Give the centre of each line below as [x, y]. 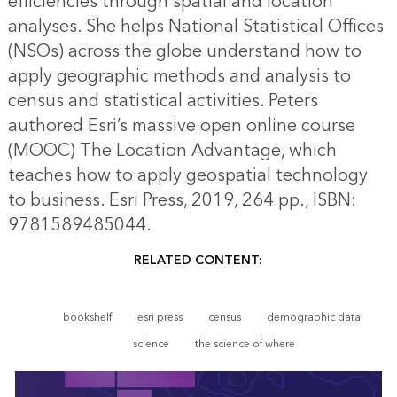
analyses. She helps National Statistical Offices [195, 27]
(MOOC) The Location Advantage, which [172, 151]
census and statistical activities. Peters [163, 101]
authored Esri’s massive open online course [181, 126]
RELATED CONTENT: [198, 261]
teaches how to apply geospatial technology [187, 176]
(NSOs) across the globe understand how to [184, 52]
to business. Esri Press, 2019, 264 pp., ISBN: [182, 201]
